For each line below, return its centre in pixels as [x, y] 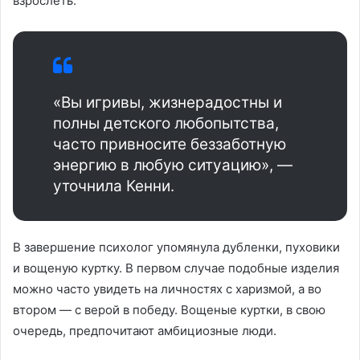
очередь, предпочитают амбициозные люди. [145, 330]
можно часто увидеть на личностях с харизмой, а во [167, 288]
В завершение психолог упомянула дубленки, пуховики [176, 247]
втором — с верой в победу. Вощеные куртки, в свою [169, 309]
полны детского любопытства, [166, 123]
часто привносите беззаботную [170, 144]
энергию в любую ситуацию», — [173, 165]
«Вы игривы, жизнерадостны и [168, 102]
